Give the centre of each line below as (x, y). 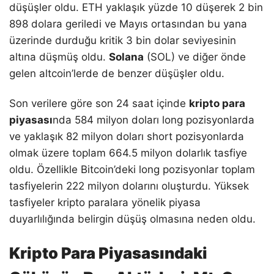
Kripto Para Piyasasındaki (108, 253)
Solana (126, 57)
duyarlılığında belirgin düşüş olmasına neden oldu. (132, 219)
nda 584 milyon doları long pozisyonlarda (154, 120)
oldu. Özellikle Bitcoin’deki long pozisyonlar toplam (132, 169)
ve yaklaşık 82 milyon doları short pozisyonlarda (127, 136)
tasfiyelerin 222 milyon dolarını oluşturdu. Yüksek (129, 186)
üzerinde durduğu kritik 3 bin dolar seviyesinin (123, 40)
